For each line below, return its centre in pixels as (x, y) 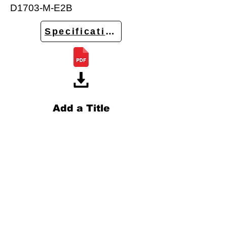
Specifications (85, 31)
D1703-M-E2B (41, 8)
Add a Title (81, 108)
